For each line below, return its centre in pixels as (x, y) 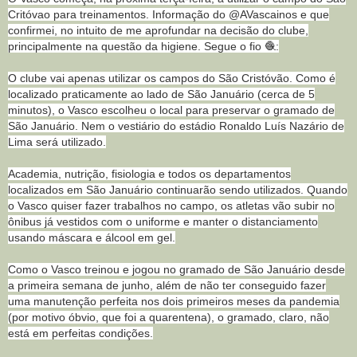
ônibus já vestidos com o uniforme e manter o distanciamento (163, 221)
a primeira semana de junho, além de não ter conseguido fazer (167, 285)
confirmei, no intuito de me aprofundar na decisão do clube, (158, 30)
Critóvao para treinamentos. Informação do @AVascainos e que (169, 14)
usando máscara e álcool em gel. (92, 237)
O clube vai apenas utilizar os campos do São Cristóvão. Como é (172, 78)
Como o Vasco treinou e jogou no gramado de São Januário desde (177, 269)
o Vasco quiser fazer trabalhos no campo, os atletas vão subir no (171, 205)
